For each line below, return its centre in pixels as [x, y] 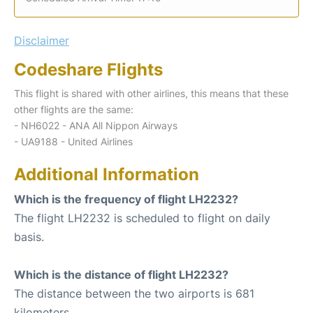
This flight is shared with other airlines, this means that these [151, 93]
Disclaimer [42, 40]
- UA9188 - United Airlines [73, 141]
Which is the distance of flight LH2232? [121, 274]
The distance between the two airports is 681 [134, 293]
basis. [29, 236]
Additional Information [107, 174]
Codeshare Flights [88, 69]
